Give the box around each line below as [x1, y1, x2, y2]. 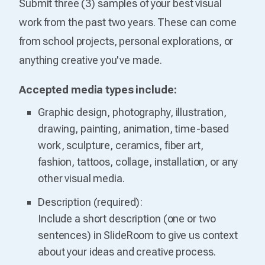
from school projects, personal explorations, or [19, 34, 234, 47]
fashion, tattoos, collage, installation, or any [38, 155, 238, 168]
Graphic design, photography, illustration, [38, 105, 227, 118]
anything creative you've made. [19, 53, 162, 66]
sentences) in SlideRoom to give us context [38, 228, 238, 241]
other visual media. [38, 172, 125, 185]
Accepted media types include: [19, 83, 177, 96]
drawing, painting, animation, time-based [38, 122, 230, 135]
